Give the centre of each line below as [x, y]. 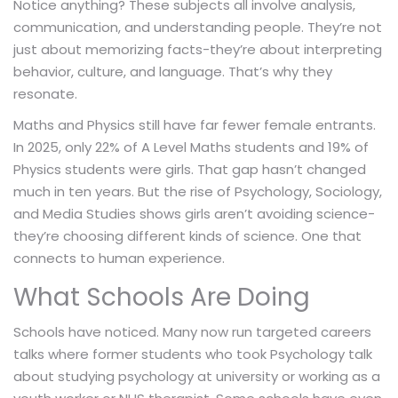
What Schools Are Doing [162, 297]
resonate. [45, 93]
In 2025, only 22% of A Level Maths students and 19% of [191, 147]
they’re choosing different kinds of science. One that [187, 235]
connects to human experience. [119, 258]
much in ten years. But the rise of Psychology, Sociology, [198, 191]
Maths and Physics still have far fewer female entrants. [195, 124]
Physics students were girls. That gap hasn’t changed [190, 169]
